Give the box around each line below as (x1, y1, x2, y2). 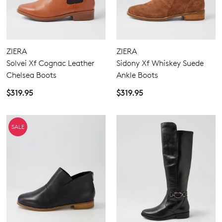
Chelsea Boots (6, 70, 56, 80)
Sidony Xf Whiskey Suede (116, 58, 204, 68)
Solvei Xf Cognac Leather (6, 58, 95, 68)
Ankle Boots (116, 70, 158, 80)
